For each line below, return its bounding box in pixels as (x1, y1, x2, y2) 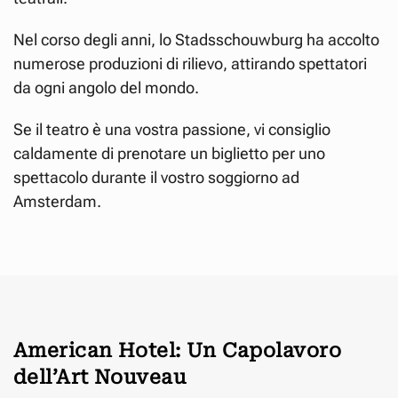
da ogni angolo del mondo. (13, 77, 199, 97)
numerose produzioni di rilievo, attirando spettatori (13, 53, 367, 73)
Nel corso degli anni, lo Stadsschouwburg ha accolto (13, 29, 379, 49)
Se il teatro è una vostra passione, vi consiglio (13, 119, 330, 139)
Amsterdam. (13, 191, 101, 211)
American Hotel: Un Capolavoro (13, 338, 341, 362)
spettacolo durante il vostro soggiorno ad (13, 167, 299, 187)
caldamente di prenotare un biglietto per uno (13, 143, 325, 163)
